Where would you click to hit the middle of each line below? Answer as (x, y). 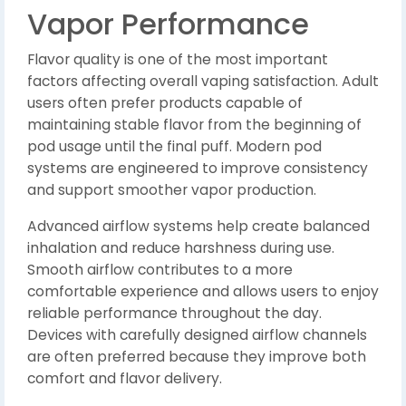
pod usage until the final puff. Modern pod (174, 146)
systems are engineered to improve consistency (198, 168)
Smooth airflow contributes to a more (160, 270)
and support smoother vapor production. (172, 190)
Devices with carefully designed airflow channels (197, 335)
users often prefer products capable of (165, 103)
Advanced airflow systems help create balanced (198, 226)
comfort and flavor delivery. (125, 378)
